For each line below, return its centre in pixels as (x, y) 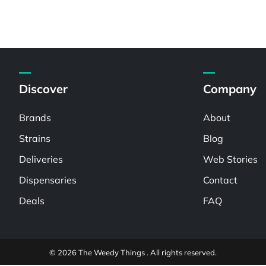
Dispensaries (48, 180)
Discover (44, 89)
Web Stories (231, 159)
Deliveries (41, 159)
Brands (35, 118)
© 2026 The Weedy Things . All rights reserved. (133, 252)
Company (230, 89)
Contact (221, 180)
